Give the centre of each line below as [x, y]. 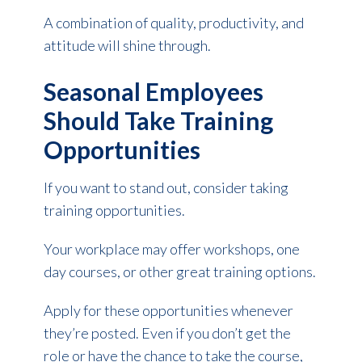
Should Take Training [158, 120]
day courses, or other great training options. [179, 271]
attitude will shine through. [127, 45]
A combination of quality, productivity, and [173, 22]
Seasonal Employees [153, 91]
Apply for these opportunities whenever [168, 310]
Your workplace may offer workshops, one [171, 248]
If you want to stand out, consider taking [166, 187]
